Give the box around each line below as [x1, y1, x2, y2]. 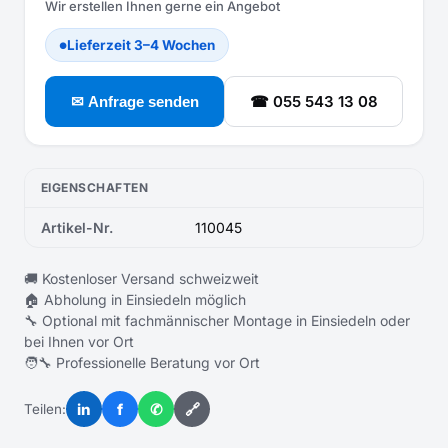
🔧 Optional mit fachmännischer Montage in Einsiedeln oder [24, 312, 410, 329]
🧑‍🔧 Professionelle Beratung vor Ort [24, 354, 260, 371]
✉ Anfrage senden [70, 92, 199, 110]
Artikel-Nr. [41, 219, 113, 236]
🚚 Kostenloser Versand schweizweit [24, 270, 259, 287]
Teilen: [24, 401, 66, 417]
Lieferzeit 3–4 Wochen [67, 37, 215, 53]
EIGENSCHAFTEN [41, 180, 149, 195]
